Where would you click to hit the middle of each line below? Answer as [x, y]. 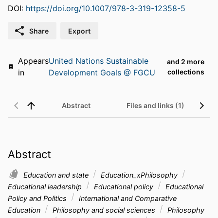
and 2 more [186, 62]
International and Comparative [127, 198]
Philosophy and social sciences [104, 210]
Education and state [57, 175]
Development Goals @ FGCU [102, 73]
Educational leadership [46, 186]
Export [79, 31]
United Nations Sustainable [98, 61]
